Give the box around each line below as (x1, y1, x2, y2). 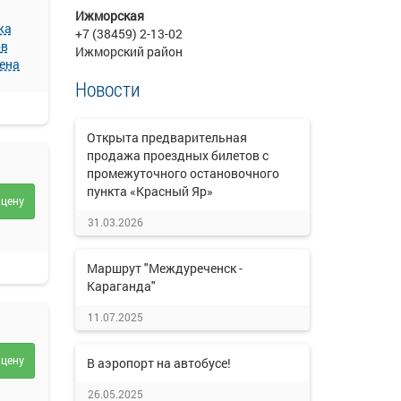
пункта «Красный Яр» (86, 183, 213, 200)
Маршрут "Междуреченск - (86, 260, 243, 277)
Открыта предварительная (86, 129, 247, 146)
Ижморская (74, 7, 144, 24)
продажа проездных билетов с (86, 147, 269, 164)
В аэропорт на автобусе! (86, 354, 231, 371)
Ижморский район (74, 43, 183, 60)
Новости (74, 76, 141, 102)
